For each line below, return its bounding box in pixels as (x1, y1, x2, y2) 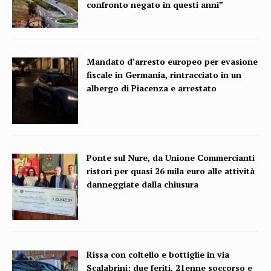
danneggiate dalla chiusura (87, 178, 199, 191)
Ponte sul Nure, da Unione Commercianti (87, 152, 255, 164)
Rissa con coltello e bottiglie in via (87, 248, 230, 260)
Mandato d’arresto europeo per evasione (87, 55, 258, 67)
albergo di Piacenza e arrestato (87, 82, 217, 94)
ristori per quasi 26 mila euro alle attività (87, 165, 255, 177)
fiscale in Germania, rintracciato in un (87, 68, 242, 80)
